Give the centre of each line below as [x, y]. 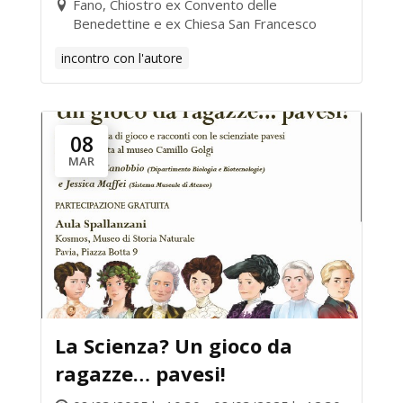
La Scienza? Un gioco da [174, 345]
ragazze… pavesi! [140, 373]
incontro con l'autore [122, 58]
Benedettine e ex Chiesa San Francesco [195, 23]
